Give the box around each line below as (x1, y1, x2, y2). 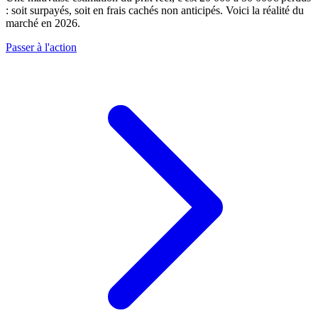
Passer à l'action (6, 40, 77, 53)
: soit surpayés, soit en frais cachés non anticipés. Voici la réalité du (6, 4, 304, 16)
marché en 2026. (6, 16, 80, 29)
